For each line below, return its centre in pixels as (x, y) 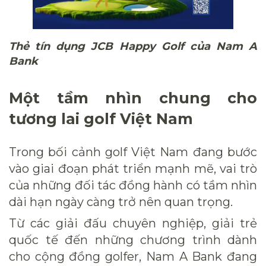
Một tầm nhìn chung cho (133, 98)
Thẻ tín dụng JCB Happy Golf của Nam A (133, 46)
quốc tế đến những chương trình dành (133, 240)
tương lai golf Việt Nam (101, 118)
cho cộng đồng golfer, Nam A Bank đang (133, 256)
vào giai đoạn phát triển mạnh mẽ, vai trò (133, 168)
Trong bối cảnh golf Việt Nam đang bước (133, 152)
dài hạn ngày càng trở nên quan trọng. (121, 202)
